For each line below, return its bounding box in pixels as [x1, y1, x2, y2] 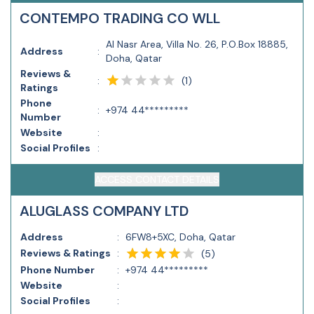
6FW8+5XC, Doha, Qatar [125, 231, 235, 243]
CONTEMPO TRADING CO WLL [20, 9, 220, 27]
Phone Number [20, 264, 95, 276]
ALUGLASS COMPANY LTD [20, 202, 189, 220]
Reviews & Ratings [20, 247, 111, 259]
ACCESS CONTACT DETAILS [95, 173, 219, 186]
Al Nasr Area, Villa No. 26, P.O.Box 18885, [106, 38, 288, 50]
